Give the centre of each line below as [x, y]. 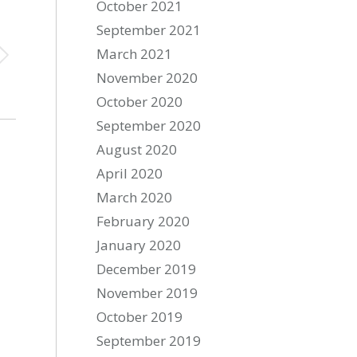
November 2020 [147, 78]
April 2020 [130, 173]
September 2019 [149, 341]
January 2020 [139, 245]
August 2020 [137, 149]
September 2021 [149, 30]
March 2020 [135, 197]
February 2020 [143, 221]
